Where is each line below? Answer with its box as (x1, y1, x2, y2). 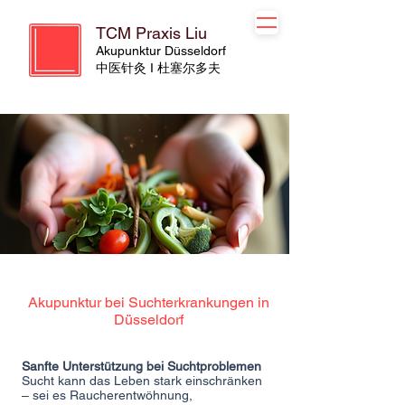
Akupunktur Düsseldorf (96, 43, 226, 58)
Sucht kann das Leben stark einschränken (22, 373, 262, 388)
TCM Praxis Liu (96, 24, 207, 42)
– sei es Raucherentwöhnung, (22, 388, 193, 402)
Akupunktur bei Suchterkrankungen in (27, 294, 269, 311)
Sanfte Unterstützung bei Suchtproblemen (22, 359, 261, 373)
